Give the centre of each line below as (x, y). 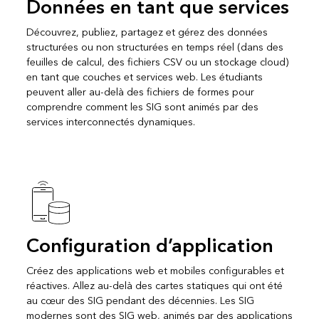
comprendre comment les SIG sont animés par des (142, 107)
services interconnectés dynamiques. (110, 122)
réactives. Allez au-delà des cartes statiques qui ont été (154, 286)
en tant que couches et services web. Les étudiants (144, 77)
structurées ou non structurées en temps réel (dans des (155, 47)
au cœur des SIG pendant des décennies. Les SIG (140, 300)
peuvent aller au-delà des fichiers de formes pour (140, 92)
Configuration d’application (150, 246)
